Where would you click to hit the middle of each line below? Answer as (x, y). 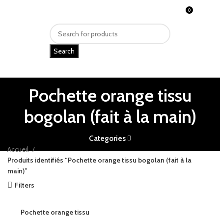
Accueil (19, 149)
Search (64, 51)
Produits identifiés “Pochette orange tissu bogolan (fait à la (99, 160)
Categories (107, 138)
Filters (25, 185)
